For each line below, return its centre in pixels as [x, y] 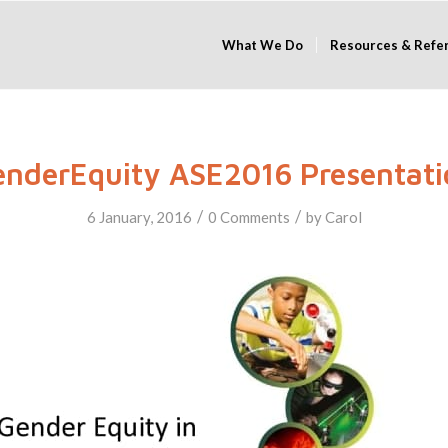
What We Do [262, 45]
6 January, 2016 [139, 217]
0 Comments [248, 217]
